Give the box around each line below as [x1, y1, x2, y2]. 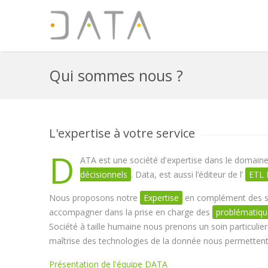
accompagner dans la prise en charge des [49, 206, 212, 218]
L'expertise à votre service [49, 125, 195, 141]
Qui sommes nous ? [49, 65, 183, 86]
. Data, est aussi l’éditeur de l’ [131, 169, 245, 180]
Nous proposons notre [49, 192, 140, 203]
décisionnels [80, 169, 127, 180]
